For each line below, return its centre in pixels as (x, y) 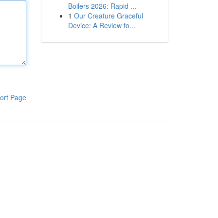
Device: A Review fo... (101, 25)
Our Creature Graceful (108, 16)
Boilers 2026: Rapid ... (102, 6)
